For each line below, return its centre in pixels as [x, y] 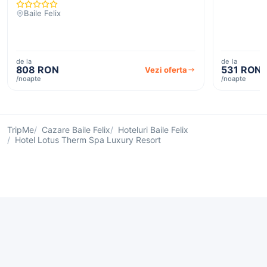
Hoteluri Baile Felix [153, 130]
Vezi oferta [166, 69]
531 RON [242, 69]
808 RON [37, 69]
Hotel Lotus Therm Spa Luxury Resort [88, 140]
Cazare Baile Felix [76, 130]
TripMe [21, 130]
